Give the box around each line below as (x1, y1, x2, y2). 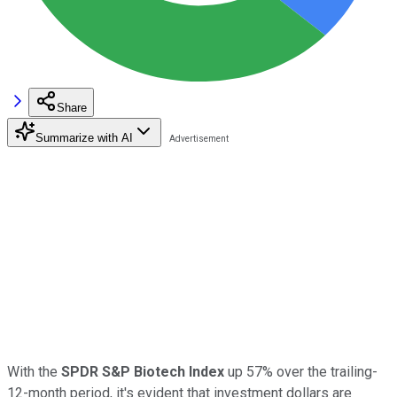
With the (7, 362, 61, 380)
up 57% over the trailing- (224, 362, 378, 380)
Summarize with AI (35, 130, 133, 144)
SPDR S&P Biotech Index (61, 362, 224, 380)
